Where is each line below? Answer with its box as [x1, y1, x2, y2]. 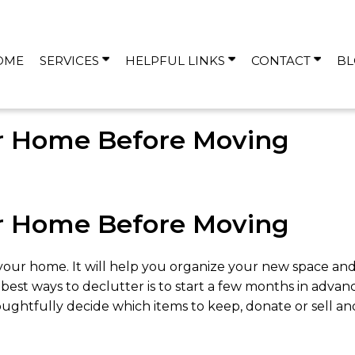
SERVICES [39, 52, 102, 68]
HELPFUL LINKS [124, 52, 228, 68]
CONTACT [250, 52, 314, 68]
